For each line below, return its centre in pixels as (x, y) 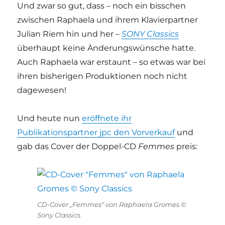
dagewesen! (42, 90)
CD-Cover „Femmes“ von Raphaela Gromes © (112, 204)
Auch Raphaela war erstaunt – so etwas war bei (111, 62)
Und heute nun (50, 118)
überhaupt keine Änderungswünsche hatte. (106, 48)
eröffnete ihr (107, 118)
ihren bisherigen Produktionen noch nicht (102, 76)
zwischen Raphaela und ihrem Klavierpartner (108, 20)
